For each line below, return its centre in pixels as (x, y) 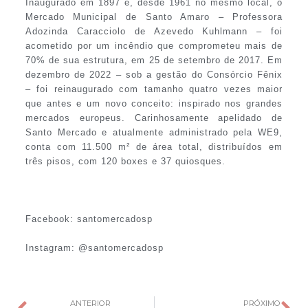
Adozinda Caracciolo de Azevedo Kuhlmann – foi (154, 31)
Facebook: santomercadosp (89, 219)
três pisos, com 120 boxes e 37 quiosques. (125, 161)
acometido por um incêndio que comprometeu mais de (154, 45)
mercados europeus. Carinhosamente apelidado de (154, 118)
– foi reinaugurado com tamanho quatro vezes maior (154, 89)
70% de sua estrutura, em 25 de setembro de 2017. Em (154, 60)
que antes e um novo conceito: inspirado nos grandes (154, 103)
